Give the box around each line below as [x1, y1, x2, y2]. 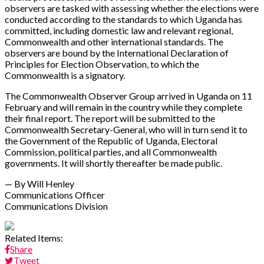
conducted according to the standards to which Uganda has [5, 13, 242, 25]
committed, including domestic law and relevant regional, [5, 24, 233, 36]
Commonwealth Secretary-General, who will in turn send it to [5, 123, 247, 135]
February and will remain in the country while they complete [5, 101, 242, 113]
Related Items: [5, 232, 63, 243]
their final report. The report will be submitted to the [5, 112, 215, 124]
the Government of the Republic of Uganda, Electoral [5, 134, 217, 146]
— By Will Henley [5, 177, 74, 189]
